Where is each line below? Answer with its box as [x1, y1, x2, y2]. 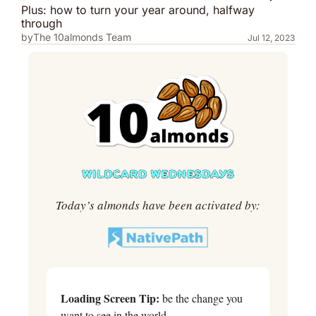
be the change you [159, 291, 243, 306]
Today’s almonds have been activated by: [56, 196, 260, 213]
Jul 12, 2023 [248, 32, 295, 43]
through [21, 16, 62, 30]
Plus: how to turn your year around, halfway [21, 3, 255, 17]
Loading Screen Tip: [61, 290, 159, 307]
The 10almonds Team [33, 31, 131, 43]
